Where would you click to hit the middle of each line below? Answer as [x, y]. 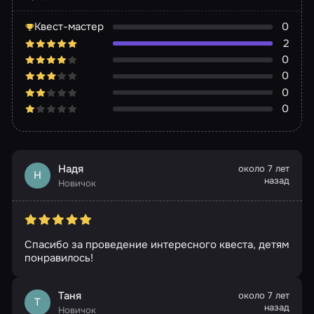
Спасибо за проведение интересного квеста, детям [156, 244]
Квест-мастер [69, 27]
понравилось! [59, 258]
